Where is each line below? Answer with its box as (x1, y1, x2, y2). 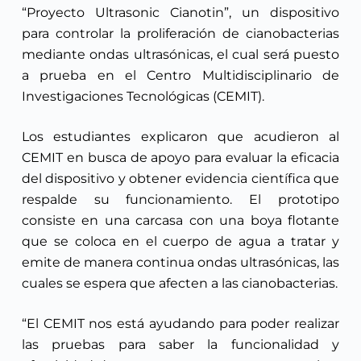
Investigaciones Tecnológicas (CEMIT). (21, 88, 264, 104)
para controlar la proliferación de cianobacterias (21, 25, 340, 41)
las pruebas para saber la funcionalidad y (21, 336, 340, 352)
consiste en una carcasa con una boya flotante (21, 212, 340, 228)
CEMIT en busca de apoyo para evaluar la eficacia (21, 149, 340, 165)
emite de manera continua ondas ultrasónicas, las (21, 254, 340, 270)
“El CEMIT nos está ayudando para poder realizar (21, 315, 340, 331)
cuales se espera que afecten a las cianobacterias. (21, 275, 338, 291)
